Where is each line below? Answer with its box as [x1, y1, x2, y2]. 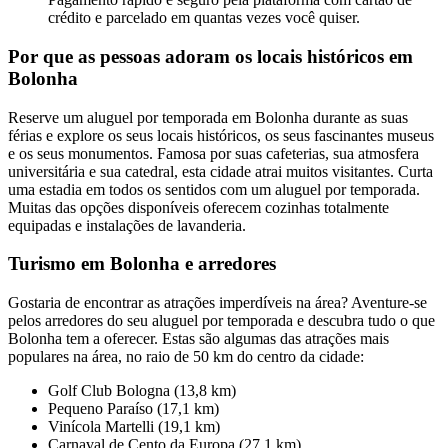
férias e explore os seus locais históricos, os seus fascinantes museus [8, 126, 434, 144]
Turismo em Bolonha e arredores [8, 253, 276, 275]
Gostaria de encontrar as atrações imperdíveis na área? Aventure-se [8, 294, 427, 312]
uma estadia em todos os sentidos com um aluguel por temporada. [8, 180, 420, 198]
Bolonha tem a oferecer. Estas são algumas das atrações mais [8, 330, 389, 348]
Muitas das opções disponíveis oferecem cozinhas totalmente [8, 198, 389, 216]
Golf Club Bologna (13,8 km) [48, 382, 236, 400]
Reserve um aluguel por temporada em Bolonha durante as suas [8, 108, 408, 126]
